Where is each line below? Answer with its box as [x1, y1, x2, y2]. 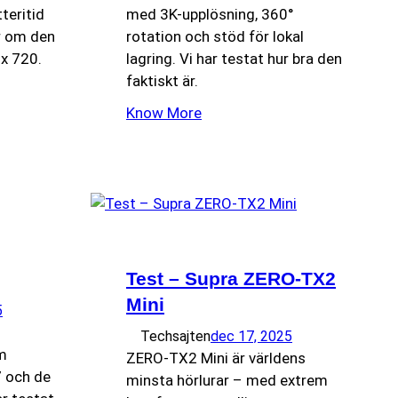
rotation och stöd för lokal [126, 28, 304, 46]
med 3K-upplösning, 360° [126, 5, 294, 24]
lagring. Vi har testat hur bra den [126, 50, 342, 68]
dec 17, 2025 [211, 328, 292, 346]
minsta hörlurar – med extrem [126, 371, 328, 390]
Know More [126, 104, 202, 123]
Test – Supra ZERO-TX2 [126, 268, 336, 290]
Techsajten [140, 328, 211, 346]
